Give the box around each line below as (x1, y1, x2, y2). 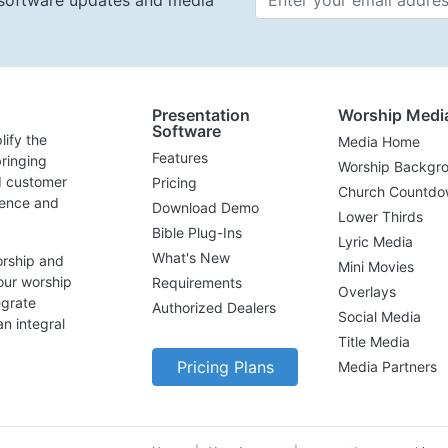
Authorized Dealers (152, 299, 276, 317)
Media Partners (338, 358, 437, 376)
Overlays (338, 283, 396, 301)
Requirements (152, 274, 242, 292)
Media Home (338, 133, 420, 151)
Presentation (152, 105, 250, 126)
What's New (152, 249, 230, 267)
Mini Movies (338, 258, 414, 276)
